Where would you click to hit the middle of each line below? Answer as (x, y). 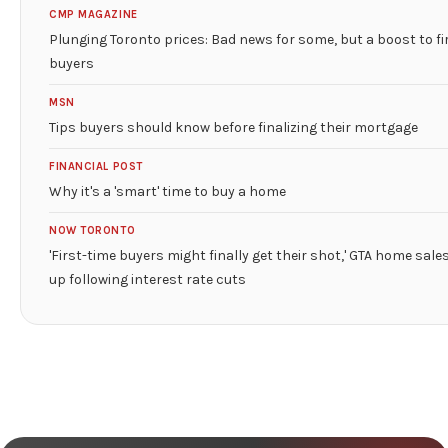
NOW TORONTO (92, 230)
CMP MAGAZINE (93, 14)
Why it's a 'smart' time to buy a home (167, 191)
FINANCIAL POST (96, 166)
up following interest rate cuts (147, 279)
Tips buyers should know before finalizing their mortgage (233, 127)
